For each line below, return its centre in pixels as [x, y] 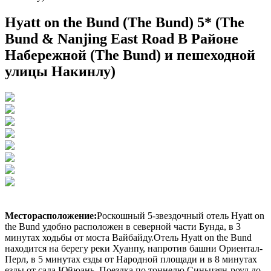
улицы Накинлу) [60, 71]
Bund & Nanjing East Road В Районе [122, 38]
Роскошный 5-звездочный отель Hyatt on [181, 215]
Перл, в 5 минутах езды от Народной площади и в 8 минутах [131, 259]
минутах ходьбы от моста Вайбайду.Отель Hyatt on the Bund [128, 237]
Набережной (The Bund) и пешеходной [130, 55]
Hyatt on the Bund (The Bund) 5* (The [125, 22]
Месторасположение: [51, 215]
